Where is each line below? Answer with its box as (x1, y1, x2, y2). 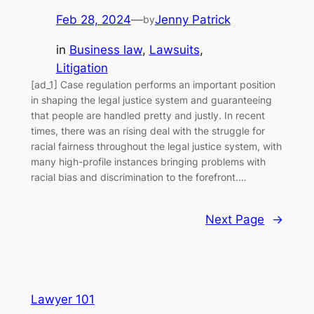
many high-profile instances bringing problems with (30, 155, 266, 168)
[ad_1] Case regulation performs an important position (30, 78, 275, 90)
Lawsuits (149, 42, 200, 57)
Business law (69, 42, 142, 57)
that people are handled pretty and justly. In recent (30, 109, 265, 121)
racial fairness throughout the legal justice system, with (30, 139, 282, 152)
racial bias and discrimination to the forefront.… (30, 170, 247, 183)
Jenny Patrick (154, 13, 231, 27)
